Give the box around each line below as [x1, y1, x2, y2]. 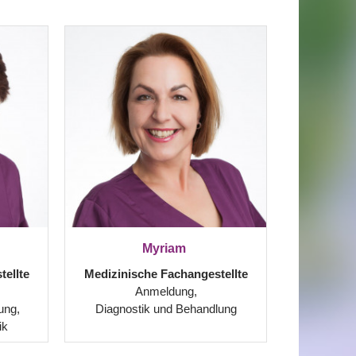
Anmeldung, [134, 284, 197, 298]
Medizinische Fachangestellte [83, 267, 248, 281]
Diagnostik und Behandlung [95, 302, 237, 315]
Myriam [142, 242, 189, 255]
